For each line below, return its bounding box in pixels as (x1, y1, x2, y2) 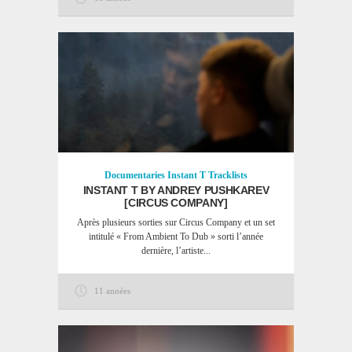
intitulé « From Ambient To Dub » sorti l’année (89, 231, 263, 242)
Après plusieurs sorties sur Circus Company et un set (77, 217, 275, 228)
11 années (94, 286, 130, 295)
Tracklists (208, 170, 247, 181)
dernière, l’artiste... (141, 245, 211, 256)
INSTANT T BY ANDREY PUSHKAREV (82, 184, 269, 196)
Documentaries (104, 170, 165, 181)
